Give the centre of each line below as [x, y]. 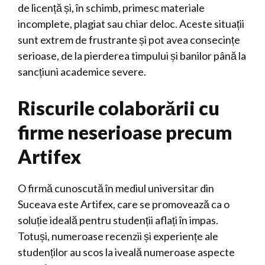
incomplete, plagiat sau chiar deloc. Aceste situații [131, 24]
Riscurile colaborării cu [119, 108]
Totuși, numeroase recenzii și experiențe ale [118, 236]
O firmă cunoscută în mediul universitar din [116, 188]
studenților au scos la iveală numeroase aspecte [126, 252]
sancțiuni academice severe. [82, 72]
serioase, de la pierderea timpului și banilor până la [132, 56]
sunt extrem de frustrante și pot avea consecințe [129, 40]
